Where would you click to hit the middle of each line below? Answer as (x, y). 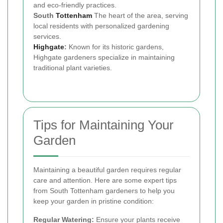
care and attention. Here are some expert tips (105, 180)
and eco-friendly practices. (75, 5)
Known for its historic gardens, (115, 47)
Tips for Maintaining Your (104, 125)
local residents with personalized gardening (101, 26)
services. (47, 36)
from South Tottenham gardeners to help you (104, 191)
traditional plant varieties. (73, 68)
